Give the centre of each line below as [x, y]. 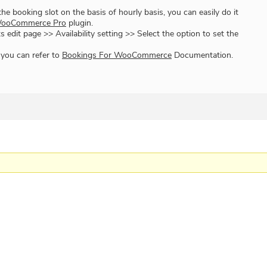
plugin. [80, 23]
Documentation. [202, 55]
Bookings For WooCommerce [117, 55]
